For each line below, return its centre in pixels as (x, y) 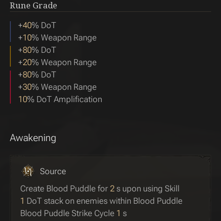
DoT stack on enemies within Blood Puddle (104, 201)
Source (53, 171)
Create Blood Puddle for (65, 188)
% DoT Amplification (65, 99)
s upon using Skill (147, 188)
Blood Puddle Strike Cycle (68, 213)
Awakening (33, 138)
